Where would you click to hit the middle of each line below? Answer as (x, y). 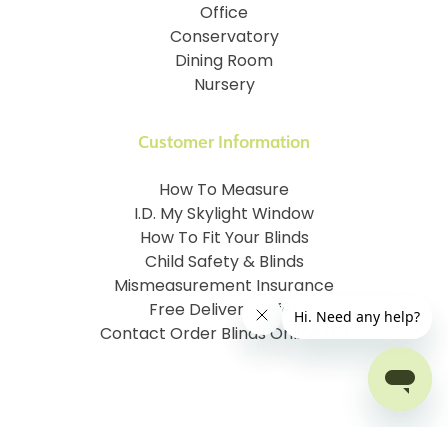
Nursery (224, 86)
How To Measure (224, 191)
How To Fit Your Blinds (224, 239)
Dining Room (224, 62)
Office (224, 14)
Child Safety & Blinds (224, 263)
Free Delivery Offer (224, 311)
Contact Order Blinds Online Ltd (224, 335)
